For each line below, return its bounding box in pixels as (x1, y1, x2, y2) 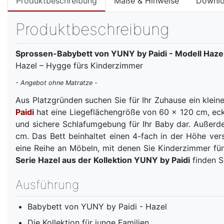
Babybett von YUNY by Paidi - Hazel (27, 201, 167, 211)
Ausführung (15, 177, 79, 192)
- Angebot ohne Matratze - (15, 78, 97, 86)
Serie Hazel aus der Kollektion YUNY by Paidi (15, 154, 190, 165)
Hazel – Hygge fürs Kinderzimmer (15, 60, 143, 70)
